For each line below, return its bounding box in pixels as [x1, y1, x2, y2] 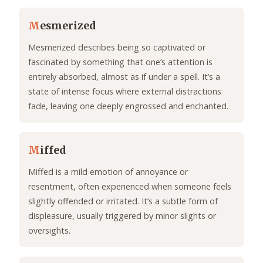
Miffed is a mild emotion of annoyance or [28, 166, 188, 178]
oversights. [28, 225, 70, 237]
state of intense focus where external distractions [28, 86, 221, 97]
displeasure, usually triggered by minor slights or [28, 210, 216, 222]
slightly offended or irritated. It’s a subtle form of [28, 195, 218, 207]
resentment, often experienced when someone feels [28, 181, 231, 193]
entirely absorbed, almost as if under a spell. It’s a [28, 71, 220, 83]
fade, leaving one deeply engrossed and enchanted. [28, 100, 228, 112]
